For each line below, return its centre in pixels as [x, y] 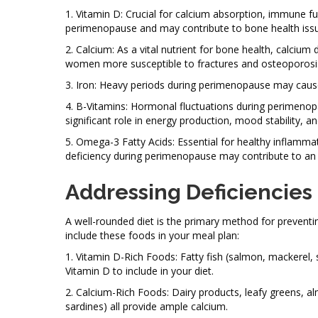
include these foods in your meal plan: [152, 235]
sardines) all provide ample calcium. [147, 306]
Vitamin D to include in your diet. [139, 270]
